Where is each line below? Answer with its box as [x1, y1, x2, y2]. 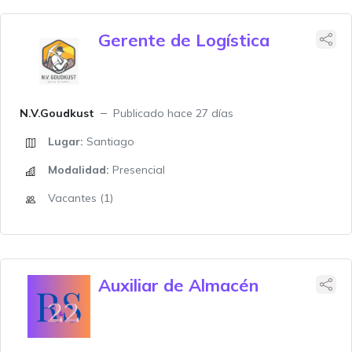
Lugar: [48, 134, 83, 148]
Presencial [109, 163, 165, 177]
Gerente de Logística [98, 29, 269, 50]
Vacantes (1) [48, 191, 113, 205]
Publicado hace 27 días [113, 106, 233, 120]
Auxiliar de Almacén [98, 274, 258, 295]
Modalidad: [48, 163, 109, 177]
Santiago [83, 134, 134, 148]
